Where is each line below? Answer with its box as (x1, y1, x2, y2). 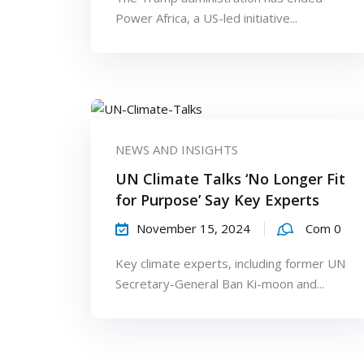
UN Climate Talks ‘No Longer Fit (115, 168, 345, 188)
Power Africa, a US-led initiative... (115, 9, 297, 26)
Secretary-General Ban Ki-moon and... (115, 275, 324, 292)
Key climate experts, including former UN (115, 254, 345, 271)
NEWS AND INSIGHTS (115, 141, 238, 158)
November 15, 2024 (136, 219, 250, 236)
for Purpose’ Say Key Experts (115, 189, 319, 210)
